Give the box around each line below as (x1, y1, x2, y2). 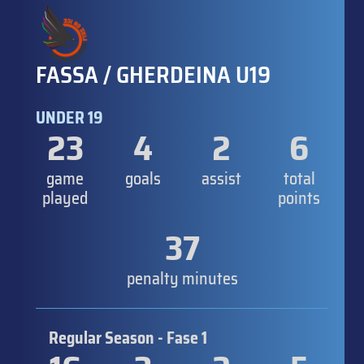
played (42, 184, 88, 211)
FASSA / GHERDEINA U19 (36, 56, 271, 93)
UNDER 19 (36, 104, 103, 131)
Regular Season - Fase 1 (49, 324, 207, 351)
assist (201, 165, 241, 192)
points (278, 184, 320, 211)
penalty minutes (126, 265, 238, 292)
